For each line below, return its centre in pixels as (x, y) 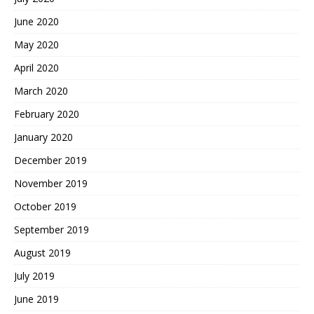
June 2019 (36, 299)
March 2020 (41, 91)
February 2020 (47, 114)
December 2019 (50, 161)
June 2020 (36, 22)
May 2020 (36, 45)
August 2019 (42, 253)
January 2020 (43, 137)
